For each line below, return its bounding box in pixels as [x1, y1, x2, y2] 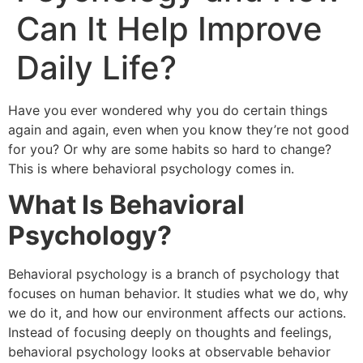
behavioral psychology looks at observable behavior [8, 344, 331, 361]
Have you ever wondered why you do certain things [8, 102, 327, 118]
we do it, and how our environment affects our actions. [8, 305, 346, 322]
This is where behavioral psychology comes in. [8, 160, 294, 177]
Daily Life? [16, 48, 177, 88]
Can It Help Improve [16, 9, 322, 49]
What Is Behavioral [8, 189, 245, 221]
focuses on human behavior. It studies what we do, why [8, 285, 348, 302]
